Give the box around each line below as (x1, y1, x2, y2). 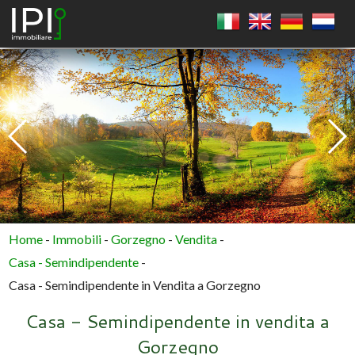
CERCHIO (163, 139, 223, 153)
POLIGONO (160, 182, 227, 197)
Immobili (52, 231, 102, 246)
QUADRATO (157, 95, 230, 109)
